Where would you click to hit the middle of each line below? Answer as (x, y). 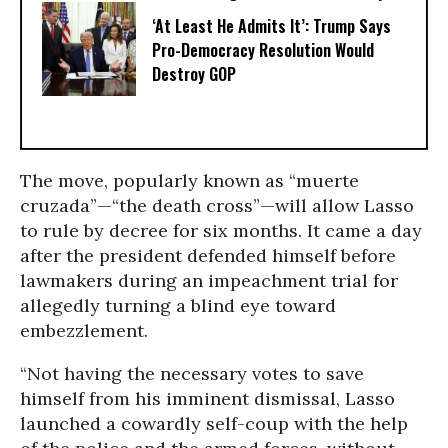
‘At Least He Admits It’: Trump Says (271, 25)
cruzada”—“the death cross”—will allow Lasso (217, 205)
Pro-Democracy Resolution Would (263, 50)
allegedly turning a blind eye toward (178, 305)
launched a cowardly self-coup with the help (214, 423)
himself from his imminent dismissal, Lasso (207, 398)
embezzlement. (84, 330)
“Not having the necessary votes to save (192, 373)
